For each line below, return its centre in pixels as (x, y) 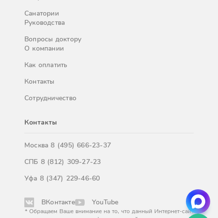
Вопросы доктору (53, 39)
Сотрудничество (50, 98)
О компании (44, 48)
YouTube (105, 202)
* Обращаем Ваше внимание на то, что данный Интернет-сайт (109, 211)
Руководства (45, 23)
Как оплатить (46, 65)
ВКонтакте (58, 202)
